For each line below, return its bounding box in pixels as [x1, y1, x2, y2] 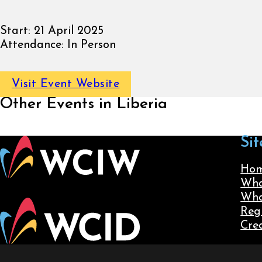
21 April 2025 [30, 25, 104, 37]
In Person [64, 39, 116, 51]
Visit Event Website [11, 78, 120, 91]
